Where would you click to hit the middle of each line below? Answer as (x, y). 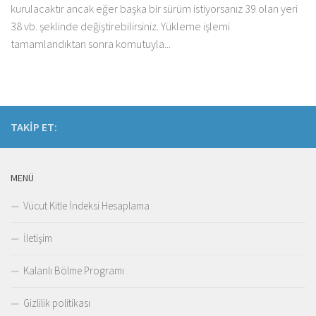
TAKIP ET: (34, 127)
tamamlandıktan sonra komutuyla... (91, 44)
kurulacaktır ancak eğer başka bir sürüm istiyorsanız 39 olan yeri (154, 9)
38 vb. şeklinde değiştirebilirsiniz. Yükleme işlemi (120, 26)
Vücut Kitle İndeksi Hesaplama (86, 206)
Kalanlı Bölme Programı (74, 271)
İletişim (38, 238)
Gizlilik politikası (57, 303)
